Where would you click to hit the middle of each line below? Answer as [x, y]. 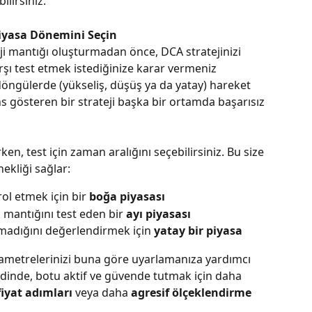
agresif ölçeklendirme [191, 292]
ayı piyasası [158, 213]
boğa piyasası [127, 197]
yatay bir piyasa [198, 231]
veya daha [102, 292]
